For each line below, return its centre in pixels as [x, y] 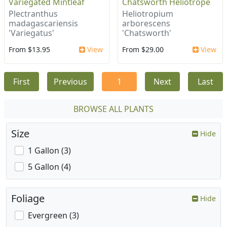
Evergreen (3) [53, 216]
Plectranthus [33, 14]
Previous [70, 82]
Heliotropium [148, 14]
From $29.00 [143, 50]
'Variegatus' [31, 33]
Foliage [28, 199]
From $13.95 [29, 50]
